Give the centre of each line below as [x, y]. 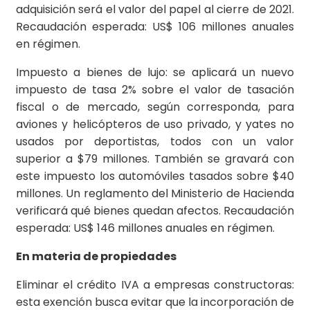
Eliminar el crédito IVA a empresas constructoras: [155, 285]
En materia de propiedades [96, 257]
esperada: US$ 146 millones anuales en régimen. [145, 228]
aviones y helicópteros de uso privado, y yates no [155, 125]
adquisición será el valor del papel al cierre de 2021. [155, 10]
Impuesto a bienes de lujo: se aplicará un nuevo [155, 73]
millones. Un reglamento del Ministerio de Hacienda [155, 194]
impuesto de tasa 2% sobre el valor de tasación [155, 90]
